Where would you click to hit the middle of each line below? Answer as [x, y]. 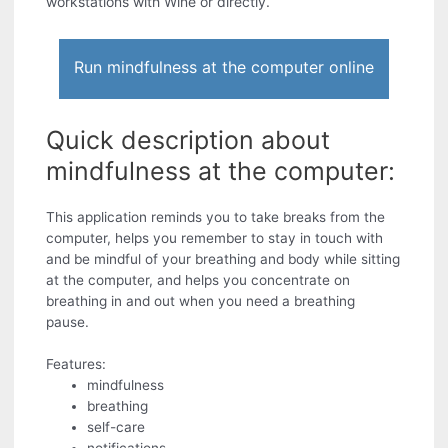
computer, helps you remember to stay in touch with [215, 238]
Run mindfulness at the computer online [224, 67]
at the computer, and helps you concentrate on [198, 280]
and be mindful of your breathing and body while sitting [223, 259]
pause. [68, 322]
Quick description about [188, 140]
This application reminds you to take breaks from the [216, 217]
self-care [116, 427]
